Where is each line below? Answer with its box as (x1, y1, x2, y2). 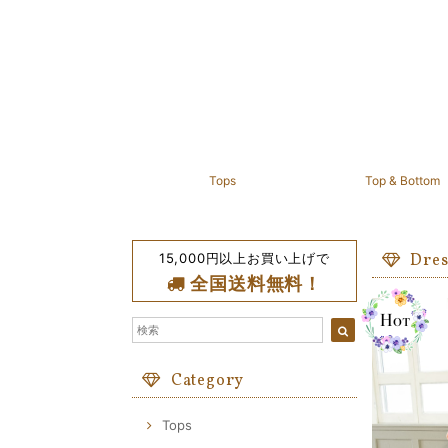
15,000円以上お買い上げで (158, 250, 330, 266)
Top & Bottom (364, 173, 440, 188)
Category (170, 370, 245, 392)
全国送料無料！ (185, 273, 322, 294)
